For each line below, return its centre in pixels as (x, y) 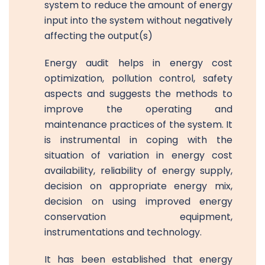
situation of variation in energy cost (138, 155)
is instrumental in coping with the (138, 140)
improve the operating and (138, 109)
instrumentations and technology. (123, 232)
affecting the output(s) (98, 35)
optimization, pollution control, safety (138, 78)
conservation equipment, (138, 216)
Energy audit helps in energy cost (138, 63)
